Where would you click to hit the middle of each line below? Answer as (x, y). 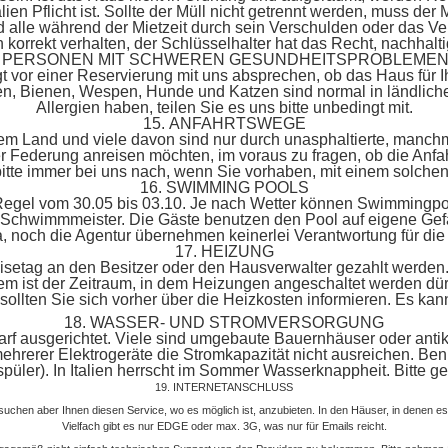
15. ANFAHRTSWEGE (224, 123)
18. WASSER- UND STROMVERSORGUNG (224, 322)
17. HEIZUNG (224, 251)
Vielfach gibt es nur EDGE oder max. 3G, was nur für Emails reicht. (224, 426)
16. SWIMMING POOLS (224, 187)
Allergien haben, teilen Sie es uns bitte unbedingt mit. (224, 107)
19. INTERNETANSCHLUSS (224, 387)
